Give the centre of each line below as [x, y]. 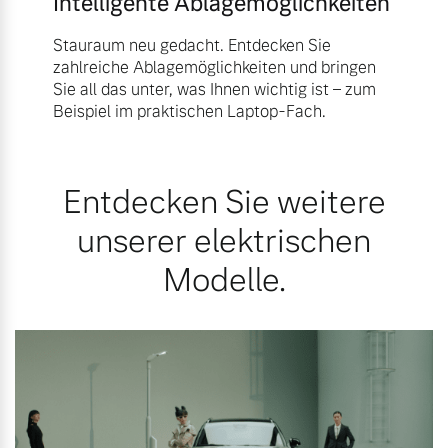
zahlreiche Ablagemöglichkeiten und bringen [214, 67]
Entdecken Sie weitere [224, 201]
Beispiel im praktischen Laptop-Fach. [189, 111]
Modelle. [224, 279]
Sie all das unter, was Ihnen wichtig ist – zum [214, 89]
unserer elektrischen [224, 240]
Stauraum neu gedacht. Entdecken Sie [191, 45]
